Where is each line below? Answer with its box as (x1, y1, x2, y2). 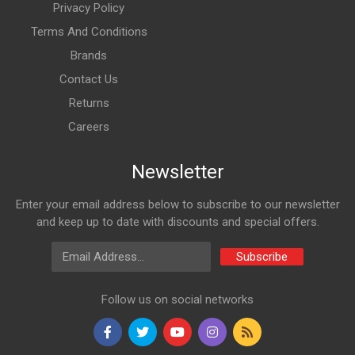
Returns (68, 96, 109, 110)
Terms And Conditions (30, 25, 147, 39)
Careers (68, 120, 109, 134)
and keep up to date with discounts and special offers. (36, 215, 319, 229)
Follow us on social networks (101, 292, 254, 307)
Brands (71, 48, 107, 63)
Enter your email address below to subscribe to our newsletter (15, 197, 340, 212)
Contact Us (59, 72, 118, 86)
